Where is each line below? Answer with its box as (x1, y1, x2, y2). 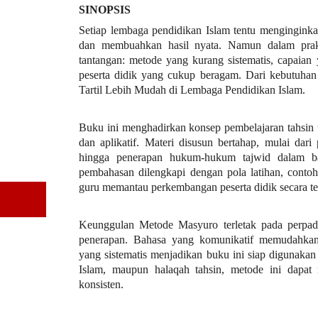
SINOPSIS (79, 4, 131, 16)
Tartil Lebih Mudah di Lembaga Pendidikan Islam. (79, 84, 305, 96)
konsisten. (79, 278, 124, 290)
